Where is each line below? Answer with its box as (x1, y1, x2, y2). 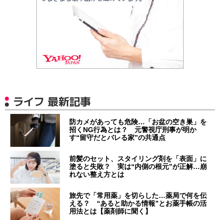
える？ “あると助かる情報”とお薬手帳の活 (69, 199, 207, 208)
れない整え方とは (69, 170, 125, 179)
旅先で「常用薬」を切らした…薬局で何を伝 (69, 192, 207, 200)
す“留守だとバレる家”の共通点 (69, 134, 166, 142)
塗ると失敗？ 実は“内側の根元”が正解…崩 (69, 163, 207, 171)
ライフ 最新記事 (13, 94, 91, 110)
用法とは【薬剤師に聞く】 (69, 207, 152, 216)
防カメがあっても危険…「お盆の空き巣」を (69, 118, 207, 126)
